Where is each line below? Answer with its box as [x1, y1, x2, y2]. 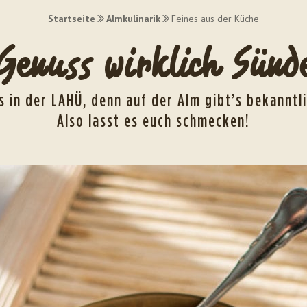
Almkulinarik [106, 12, 160, 25]
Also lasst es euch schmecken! [57, 110, 250, 130]
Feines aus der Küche [171, 12, 259, 25]
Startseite [48, 12, 95, 25]
